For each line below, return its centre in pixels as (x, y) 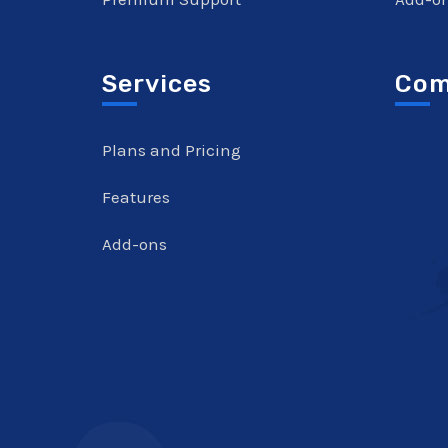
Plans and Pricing (171, 150)
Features (136, 197)
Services (157, 83)
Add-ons (134, 244)
